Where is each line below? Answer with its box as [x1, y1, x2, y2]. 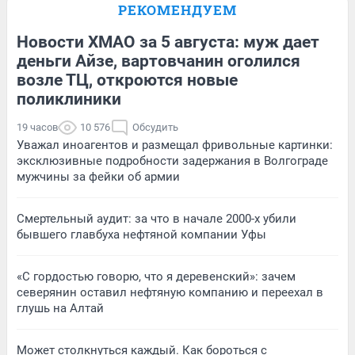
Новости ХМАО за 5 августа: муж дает [17, 32, 319, 52]
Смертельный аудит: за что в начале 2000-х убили [17, 212, 296, 226]
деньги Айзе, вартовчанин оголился [17, 52, 300, 71]
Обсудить [132, 121, 178, 133]
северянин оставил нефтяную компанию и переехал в [17, 285, 323, 300]
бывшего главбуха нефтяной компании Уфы [17, 227, 266, 242]
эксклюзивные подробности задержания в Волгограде [17, 154, 328, 168]
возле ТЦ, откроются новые [17, 71, 238, 90]
